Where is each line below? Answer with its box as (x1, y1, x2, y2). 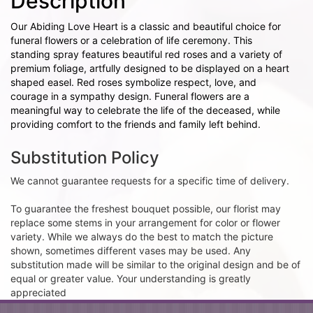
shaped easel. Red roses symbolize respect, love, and (10, 76, 256, 88)
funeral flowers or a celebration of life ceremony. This (10, 34, 252, 46)
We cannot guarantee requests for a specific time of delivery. (10, 175, 289, 187)
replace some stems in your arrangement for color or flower (10, 217, 280, 228)
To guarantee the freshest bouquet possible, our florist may (10, 203, 281, 214)
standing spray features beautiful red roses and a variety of (10, 48, 282, 60)
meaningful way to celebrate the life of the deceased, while (10, 104, 280, 116)
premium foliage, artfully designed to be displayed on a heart (10, 62, 289, 74)
